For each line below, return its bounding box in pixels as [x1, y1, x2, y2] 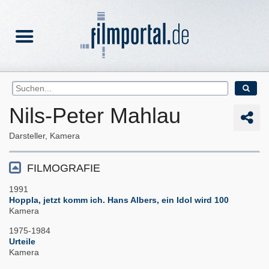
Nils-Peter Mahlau [9, 103, 181, 128]
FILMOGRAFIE [27, 162, 100, 175]
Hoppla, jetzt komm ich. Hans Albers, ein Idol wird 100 [9, 195, 229, 205]
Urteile [9, 237, 35, 247]
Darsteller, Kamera [9, 131, 80, 141]
